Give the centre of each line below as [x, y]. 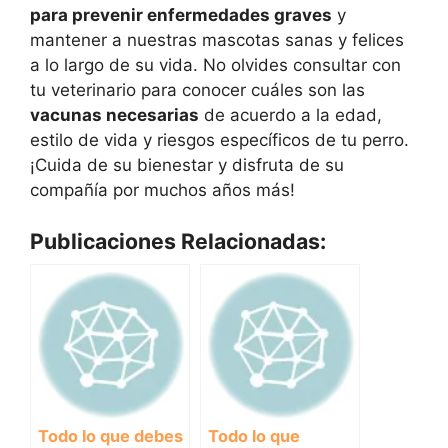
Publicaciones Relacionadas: [178, 240]
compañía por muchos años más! [162, 190]
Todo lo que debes [110, 435]
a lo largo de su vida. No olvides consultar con [215, 65]
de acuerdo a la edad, [290, 115]
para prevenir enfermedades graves [181, 15]
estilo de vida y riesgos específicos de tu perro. [219, 140]
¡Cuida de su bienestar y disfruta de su [187, 165]
